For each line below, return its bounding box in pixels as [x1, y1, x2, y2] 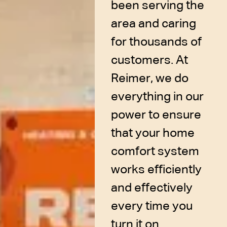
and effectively [110, 182, 193, 195]
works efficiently [110, 164, 202, 176]
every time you [110, 200, 193, 213]
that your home [110, 127, 195, 140]
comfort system [110, 145, 199, 158]
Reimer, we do [110, 72, 188, 85]
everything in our [110, 91, 204, 103]
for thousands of [110, 36, 202, 49]
